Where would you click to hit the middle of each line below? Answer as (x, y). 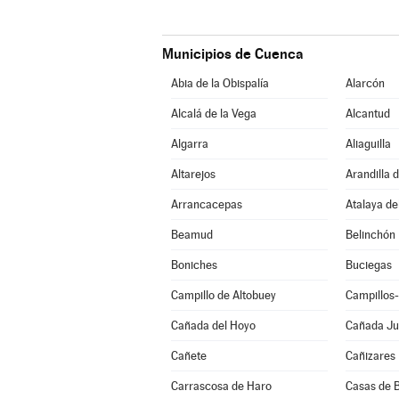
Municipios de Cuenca (232, 54)
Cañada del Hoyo (213, 326)
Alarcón (365, 83)
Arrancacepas (206, 204)
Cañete (188, 356)
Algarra (189, 144)
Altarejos (193, 174)
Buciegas (368, 265)
